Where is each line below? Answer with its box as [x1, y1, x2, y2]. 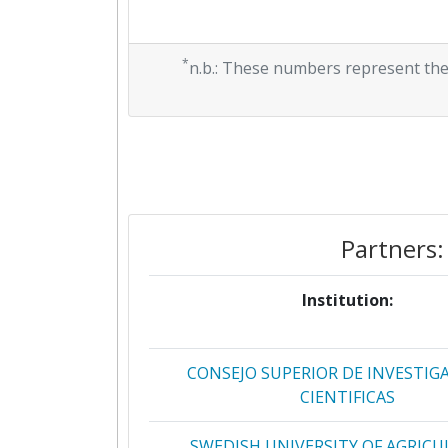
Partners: [341, 232, 444, 265]
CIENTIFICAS [299, 386, 395, 408]
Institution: [301, 289, 393, 311]
